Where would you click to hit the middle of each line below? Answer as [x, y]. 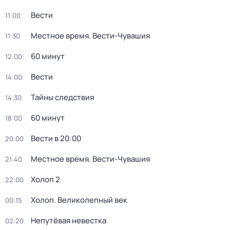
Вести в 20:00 [56, 138]
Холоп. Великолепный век [79, 200]
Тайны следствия [62, 97]
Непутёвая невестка [69, 221]
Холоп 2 [45, 179]
